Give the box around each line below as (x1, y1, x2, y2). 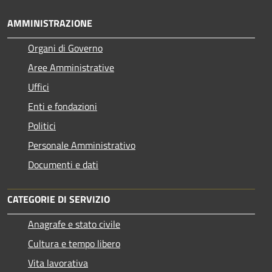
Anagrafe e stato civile (28, 216, 120, 231)
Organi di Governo (28, 40, 103, 55)
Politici (28, 118, 56, 133)
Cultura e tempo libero (28, 236, 120, 251)
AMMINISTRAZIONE (7, 15, 92, 30)
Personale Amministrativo (28, 137, 135, 152)
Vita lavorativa (28, 255, 88, 270)
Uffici (28, 79, 49, 94)
